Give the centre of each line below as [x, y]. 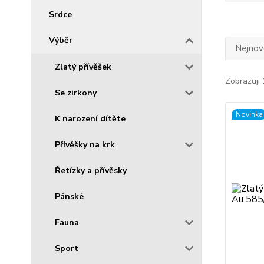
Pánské [69, 197]
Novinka [249, 114]
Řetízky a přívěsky [91, 171]
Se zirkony [76, 93]
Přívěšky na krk [85, 145]
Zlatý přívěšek [83, 67]
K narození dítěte [90, 119]
